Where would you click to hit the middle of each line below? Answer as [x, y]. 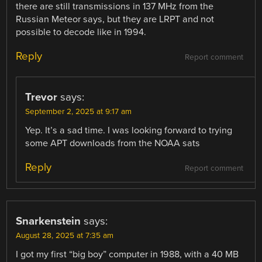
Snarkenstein [49, 221]
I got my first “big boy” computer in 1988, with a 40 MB [127, 254]
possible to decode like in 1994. [81, 32]
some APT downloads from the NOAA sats [113, 143]
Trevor [42, 97]
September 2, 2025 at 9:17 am [79, 111]
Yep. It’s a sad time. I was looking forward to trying [129, 130]
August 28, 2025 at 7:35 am [65, 235]
